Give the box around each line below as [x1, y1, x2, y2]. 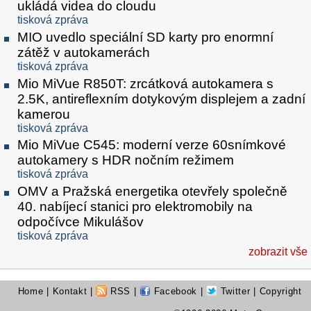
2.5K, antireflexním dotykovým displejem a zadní [17, 91, 305, 106]
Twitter [217, 286, 251, 297]
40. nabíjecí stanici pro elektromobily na [17, 199, 253, 215]
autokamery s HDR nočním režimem [17, 153, 234, 168]
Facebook [151, 286, 198, 297]
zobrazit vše [249, 246, 308, 258]
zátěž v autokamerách [17, 44, 150, 60]
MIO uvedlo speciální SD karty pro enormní [17, 29, 274, 44]
